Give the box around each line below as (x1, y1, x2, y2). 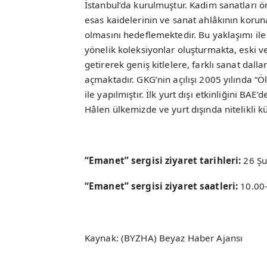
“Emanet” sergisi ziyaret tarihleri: (85, 154, 244, 166)
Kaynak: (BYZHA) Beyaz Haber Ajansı (85, 231, 243, 244)
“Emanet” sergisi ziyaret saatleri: (85, 180, 241, 193)
